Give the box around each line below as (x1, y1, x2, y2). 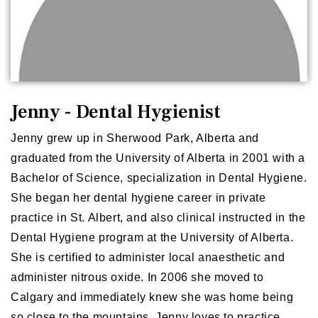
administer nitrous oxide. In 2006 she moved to (11, 270, 264, 283)
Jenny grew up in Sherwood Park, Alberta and (11, 131, 259, 144)
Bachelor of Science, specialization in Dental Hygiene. (11, 171, 307, 184)
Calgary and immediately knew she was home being (11, 290, 294, 303)
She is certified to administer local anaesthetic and (11, 251, 285, 263)
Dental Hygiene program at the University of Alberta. (11, 231, 294, 243)
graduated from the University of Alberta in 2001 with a (11, 151, 306, 164)
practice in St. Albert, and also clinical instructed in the (11, 211, 306, 224)
